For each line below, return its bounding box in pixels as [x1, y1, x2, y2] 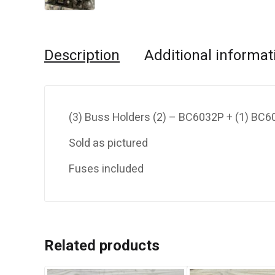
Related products [44, 235, 160, 257]
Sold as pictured [69, 135, 148, 152]
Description [44, 45, 120, 67]
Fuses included [69, 161, 144, 178]
